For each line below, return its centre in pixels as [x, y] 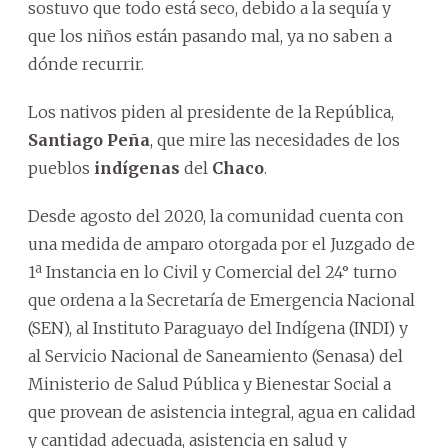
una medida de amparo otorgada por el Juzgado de [221, 243]
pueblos [61, 167]
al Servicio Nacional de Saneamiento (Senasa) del [215, 355]
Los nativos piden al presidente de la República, [211, 111]
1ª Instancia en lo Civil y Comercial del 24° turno [212, 271]
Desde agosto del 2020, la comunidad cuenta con [216, 215]
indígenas [137, 167]
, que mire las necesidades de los [275, 139]
